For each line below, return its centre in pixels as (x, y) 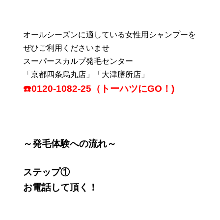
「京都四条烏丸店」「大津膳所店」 (86, 75)
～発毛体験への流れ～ (70, 144)
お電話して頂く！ (61, 188)
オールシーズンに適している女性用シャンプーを (110, 35)
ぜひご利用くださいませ (67, 48)
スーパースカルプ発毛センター (78, 61)
